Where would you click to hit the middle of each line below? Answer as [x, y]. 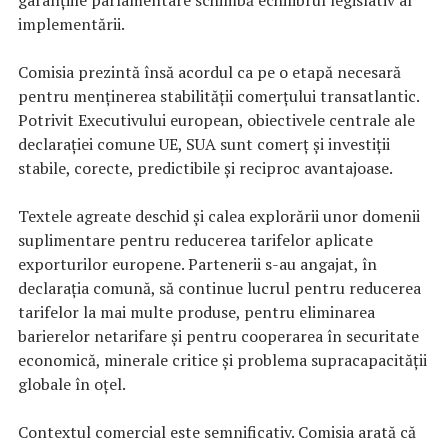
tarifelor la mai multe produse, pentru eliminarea [196, 311]
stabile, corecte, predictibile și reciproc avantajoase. [205, 167]
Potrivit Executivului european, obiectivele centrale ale [216, 119]
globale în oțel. [72, 383]
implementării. [71, 23]
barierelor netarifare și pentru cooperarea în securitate [218, 335]
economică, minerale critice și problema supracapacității [222, 359]
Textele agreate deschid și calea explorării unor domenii [219, 215]
